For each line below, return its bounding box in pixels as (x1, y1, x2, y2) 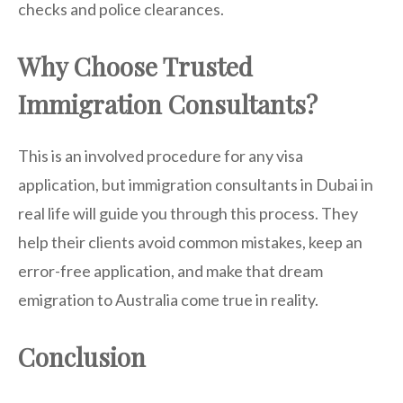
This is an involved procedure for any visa (18, 145, 303, 166)
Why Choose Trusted (18, 49, 253, 83)
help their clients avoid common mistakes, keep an (18, 231, 363, 252)
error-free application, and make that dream (18, 260, 323, 281)
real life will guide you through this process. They (18, 202, 358, 223)
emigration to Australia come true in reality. (18, 289, 318, 309)
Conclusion (18, 339, 146, 373)
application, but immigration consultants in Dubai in (18, 174, 373, 194)
